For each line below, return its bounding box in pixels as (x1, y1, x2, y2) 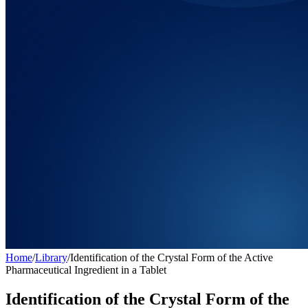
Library (35, 251, 67, 263)
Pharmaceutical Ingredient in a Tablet (5, 263, 166, 276)
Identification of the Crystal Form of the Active (70, 251, 273, 263)
